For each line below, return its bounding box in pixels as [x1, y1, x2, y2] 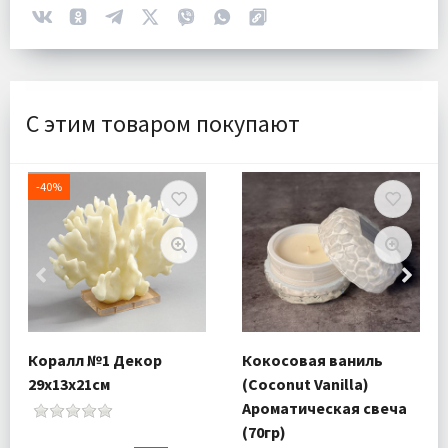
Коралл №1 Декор [28, 350, 162, 371]
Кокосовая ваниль [242, 350, 383, 371]
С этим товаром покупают [26, 108, 300, 139]
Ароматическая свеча [242, 398, 407, 419]
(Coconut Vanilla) [242, 374, 369, 395]
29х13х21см [28, 374, 110, 395]
